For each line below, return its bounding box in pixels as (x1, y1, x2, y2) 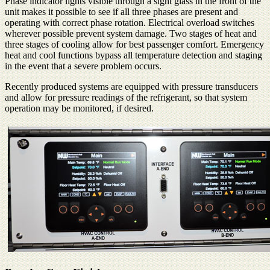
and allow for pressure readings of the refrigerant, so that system (5, 92, 247, 103)
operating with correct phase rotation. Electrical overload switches (5, 17, 254, 28)
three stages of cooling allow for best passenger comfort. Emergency (5, 39, 264, 50)
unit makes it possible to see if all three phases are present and (5, 7, 238, 17)
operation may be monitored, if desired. (5, 103, 154, 114)
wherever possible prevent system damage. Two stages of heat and (5, 28, 257, 39)
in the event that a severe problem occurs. (5, 61, 162, 72)
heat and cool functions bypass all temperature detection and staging (5, 50, 262, 61)
